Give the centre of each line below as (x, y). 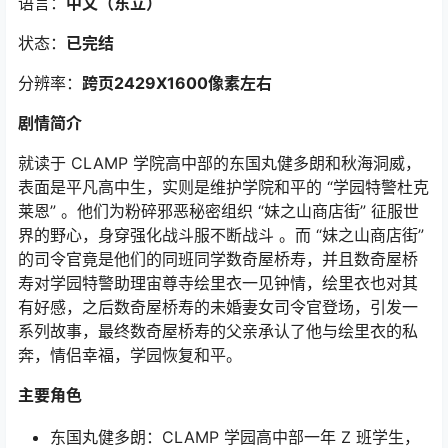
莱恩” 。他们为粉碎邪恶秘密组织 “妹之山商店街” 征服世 (218, 211)
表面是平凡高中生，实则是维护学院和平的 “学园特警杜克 (223, 187)
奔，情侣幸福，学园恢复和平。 (130, 355)
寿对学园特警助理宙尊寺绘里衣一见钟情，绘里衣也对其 (218, 283)
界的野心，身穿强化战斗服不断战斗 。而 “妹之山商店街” (221, 235)
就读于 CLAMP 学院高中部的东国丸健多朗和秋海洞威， (219, 163)
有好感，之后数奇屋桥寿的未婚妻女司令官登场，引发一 (218, 307)
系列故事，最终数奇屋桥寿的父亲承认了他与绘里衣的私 (218, 331)
